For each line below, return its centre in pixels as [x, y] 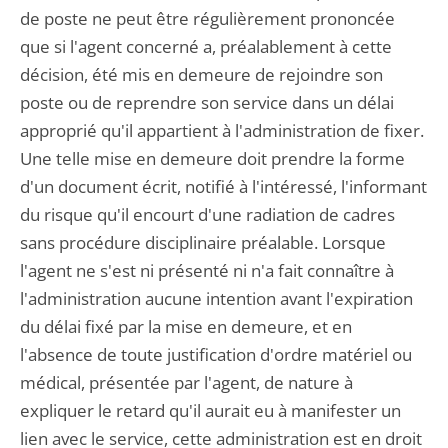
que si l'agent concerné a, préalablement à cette [206, 46]
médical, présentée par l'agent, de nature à [186, 382]
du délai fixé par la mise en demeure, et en [186, 326]
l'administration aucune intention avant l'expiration [216, 298]
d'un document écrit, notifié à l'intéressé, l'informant [223, 186]
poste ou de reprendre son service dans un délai [207, 102]
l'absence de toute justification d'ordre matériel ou [216, 354]
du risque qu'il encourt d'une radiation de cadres [207, 214]
